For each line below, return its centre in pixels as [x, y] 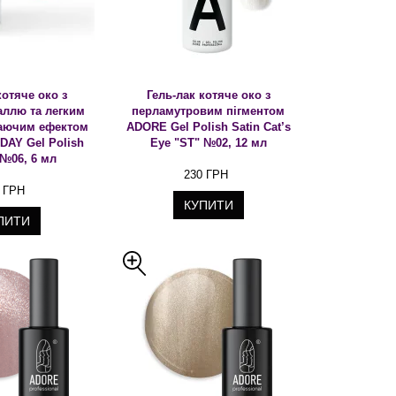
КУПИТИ [209, 205]
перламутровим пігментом [209, 111]
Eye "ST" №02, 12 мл [208, 143]
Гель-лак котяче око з [208, 95]
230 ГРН [206, 175]
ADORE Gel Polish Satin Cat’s [208, 127]
